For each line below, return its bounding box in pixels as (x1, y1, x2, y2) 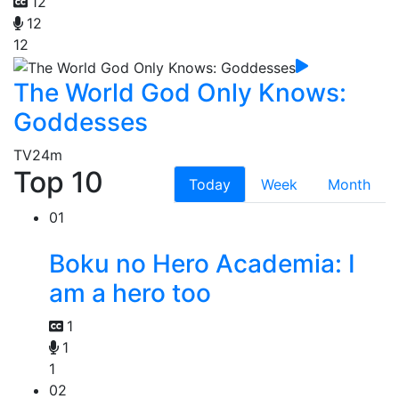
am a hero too (49, 277, 211, 308)
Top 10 (13, 164, 103, 199)
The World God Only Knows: (13, 77, 346, 108)
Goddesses (13, 106, 148, 137)
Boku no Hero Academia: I (49, 248, 355, 279)
